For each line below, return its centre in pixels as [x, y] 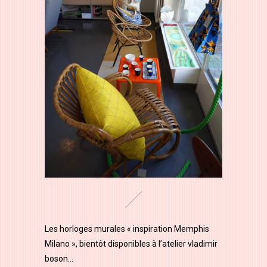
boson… [59, 258]
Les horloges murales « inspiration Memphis [127, 229]
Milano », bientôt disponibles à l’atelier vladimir [131, 243]
